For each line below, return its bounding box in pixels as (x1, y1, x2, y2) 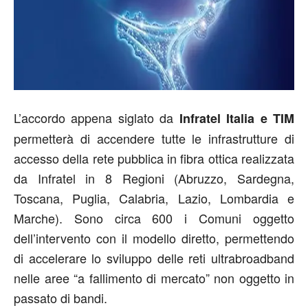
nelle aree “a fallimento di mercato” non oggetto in (14, 269, 294, 287)
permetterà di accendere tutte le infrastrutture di (14, 129, 294, 147)
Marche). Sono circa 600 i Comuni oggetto (14, 209, 294, 227)
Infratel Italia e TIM (179, 109, 295, 127)
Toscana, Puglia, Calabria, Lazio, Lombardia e (14, 189, 294, 207)
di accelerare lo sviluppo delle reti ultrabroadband (14, 249, 294, 267)
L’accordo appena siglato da (14, 109, 179, 126)
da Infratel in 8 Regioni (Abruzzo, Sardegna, (14, 169, 294, 187)
